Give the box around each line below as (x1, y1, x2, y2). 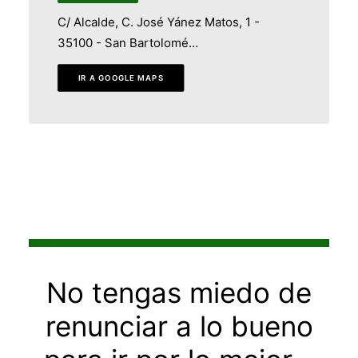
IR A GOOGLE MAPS (78, 73, 164, 83)
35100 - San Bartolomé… (58, 35, 198, 50)
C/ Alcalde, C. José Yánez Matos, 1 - (58, 14, 260, 30)
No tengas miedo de (46, 276, 312, 309)
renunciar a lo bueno (45, 309, 313, 343)
